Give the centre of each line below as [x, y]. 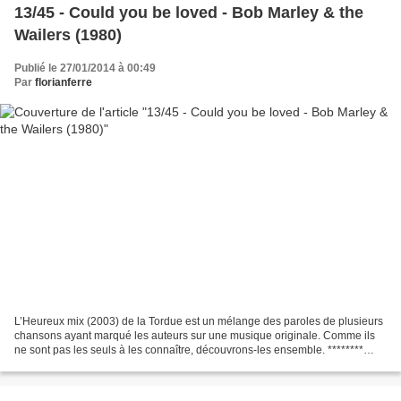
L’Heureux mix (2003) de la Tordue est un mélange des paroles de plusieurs [199, 322]
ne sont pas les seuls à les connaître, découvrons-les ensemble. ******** [189, 350]
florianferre [64, 82]
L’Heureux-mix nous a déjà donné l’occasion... [127, 365]
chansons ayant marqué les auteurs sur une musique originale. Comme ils [195, 336]
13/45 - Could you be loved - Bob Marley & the [189, 12]
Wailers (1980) [68, 34]
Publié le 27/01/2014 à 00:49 [85, 68]
